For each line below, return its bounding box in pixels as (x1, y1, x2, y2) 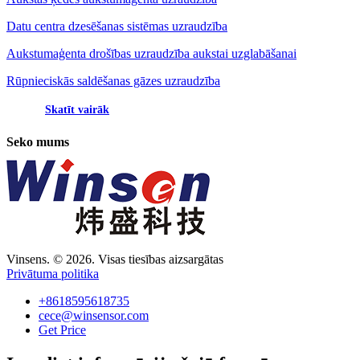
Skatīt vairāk (45, 103, 109, 116)
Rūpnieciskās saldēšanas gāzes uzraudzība (6, 73, 220, 88)
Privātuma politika (6, 267, 99, 281)
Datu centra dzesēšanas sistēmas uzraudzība (6, 18, 227, 33)
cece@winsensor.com (39, 309, 149, 323)
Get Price (39, 323, 86, 337)
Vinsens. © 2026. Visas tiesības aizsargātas (6, 252, 223, 267)
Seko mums (6, 135, 69, 149)
